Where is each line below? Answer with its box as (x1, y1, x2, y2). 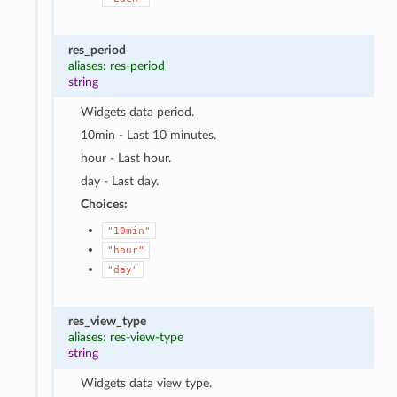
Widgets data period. (81, 105, 195, 119)
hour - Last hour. (81, 151, 172, 165)
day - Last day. (81, 174, 160, 188)
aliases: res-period (67, 58, 165, 73)
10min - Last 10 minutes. (81, 128, 217, 142)
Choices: (81, 197, 128, 211)
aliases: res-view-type (67, 330, 183, 344)
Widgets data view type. (81, 376, 213, 390)
